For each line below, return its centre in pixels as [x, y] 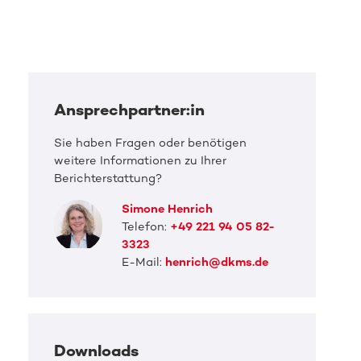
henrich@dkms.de [216, 262]
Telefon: [145, 227]
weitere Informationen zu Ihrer [140, 161]
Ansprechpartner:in [129, 110]
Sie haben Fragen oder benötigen [150, 143]
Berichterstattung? [108, 178]
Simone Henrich [167, 209]
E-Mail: [143, 262]
